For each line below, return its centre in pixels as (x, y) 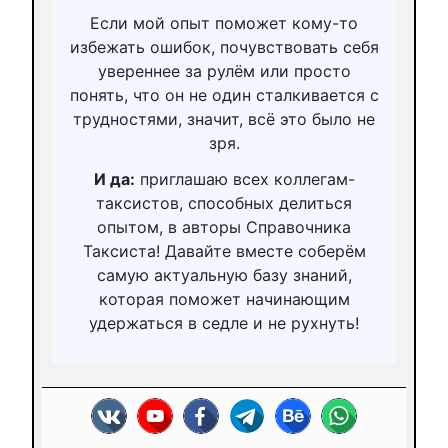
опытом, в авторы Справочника (224, 226)
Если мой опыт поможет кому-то (224, 22)
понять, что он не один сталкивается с (224, 94)
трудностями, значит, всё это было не (224, 118)
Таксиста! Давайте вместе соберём (224, 250)
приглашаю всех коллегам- (244, 178)
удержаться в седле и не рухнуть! (224, 322)
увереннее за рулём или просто (224, 70)
